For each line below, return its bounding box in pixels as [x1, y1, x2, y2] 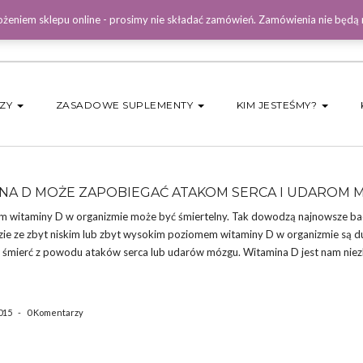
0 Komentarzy [27, 307, 83, 318]
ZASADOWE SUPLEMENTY [55, 99, 196, 111]
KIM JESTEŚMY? [236, 99, 320, 111]
